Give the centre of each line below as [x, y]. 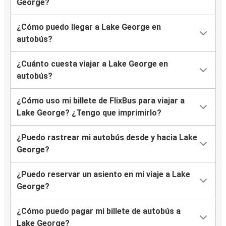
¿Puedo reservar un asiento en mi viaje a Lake [103, 175]
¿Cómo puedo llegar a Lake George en [89, 27]
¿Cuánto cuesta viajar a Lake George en [92, 64]
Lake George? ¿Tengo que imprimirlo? [89, 113]
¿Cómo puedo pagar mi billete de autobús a [99, 211]
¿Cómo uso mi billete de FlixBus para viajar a [101, 101]
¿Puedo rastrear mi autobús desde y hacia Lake [107, 138]
